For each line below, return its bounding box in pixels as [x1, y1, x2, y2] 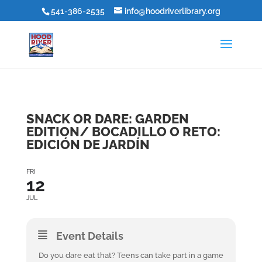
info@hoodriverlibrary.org [124, 6, 220, 16]
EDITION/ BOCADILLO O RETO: [26, 124, 220, 139]
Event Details [56, 230, 123, 242]
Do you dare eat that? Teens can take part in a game [38, 251, 223, 260]
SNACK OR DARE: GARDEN [26, 111, 189, 126]
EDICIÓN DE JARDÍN [26, 137, 150, 152]
